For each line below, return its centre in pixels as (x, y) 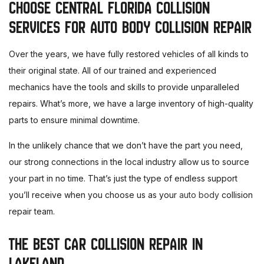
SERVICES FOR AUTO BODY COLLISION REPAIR (130, 27)
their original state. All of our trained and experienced (113, 71)
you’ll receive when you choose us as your (94, 195)
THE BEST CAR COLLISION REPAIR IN (106, 244)
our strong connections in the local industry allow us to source (129, 162)
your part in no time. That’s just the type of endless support (123, 179)
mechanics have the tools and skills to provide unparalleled (124, 87)
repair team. (32, 212)
